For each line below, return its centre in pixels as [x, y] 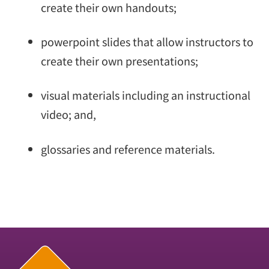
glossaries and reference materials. [128, 149]
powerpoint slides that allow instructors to [147, 42]
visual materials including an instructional [146, 95]
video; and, [68, 114]
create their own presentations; [119, 61]
